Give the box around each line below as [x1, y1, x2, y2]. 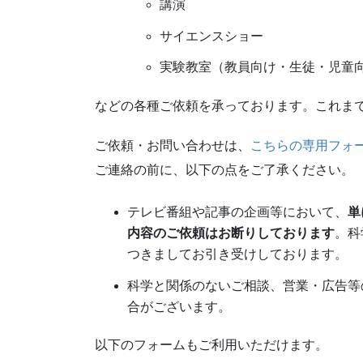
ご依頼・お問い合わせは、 [95, 138, 250, 152]
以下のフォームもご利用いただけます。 [95, 337, 328, 352]
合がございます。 [127, 299, 231, 314]
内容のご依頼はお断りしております [127, 225, 335, 240]
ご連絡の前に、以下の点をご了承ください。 [95, 162, 354, 177]
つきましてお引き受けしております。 [127, 246, 348, 261]
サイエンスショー [160, 28, 263, 43]
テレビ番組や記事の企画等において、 [127, 204, 348, 219]
